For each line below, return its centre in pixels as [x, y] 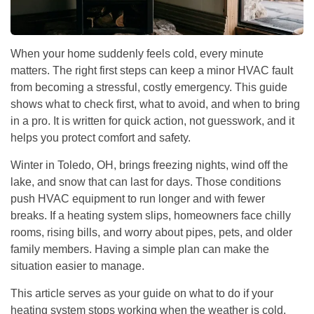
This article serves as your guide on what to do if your [142, 293]
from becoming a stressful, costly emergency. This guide [149, 87]
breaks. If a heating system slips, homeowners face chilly [151, 215]
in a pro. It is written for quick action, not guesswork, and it [152, 121]
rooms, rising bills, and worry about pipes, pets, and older [151, 232]
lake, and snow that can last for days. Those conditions [146, 182]
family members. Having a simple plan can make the [140, 249]
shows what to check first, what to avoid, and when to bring [155, 104]
